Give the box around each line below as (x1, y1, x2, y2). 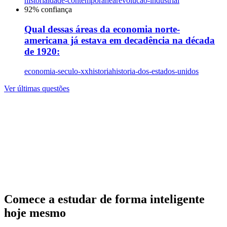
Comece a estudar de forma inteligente (4, 193, 205, 206)
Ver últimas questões (4, 84, 69, 93)
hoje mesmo (4, 206, 66, 220)
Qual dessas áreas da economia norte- (24, 24, 180, 34)
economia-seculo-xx (24, 66, 89, 75)
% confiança (32, 5, 72, 14)
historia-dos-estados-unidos (112, 66, 199, 75)
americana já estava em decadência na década (24, 35, 215, 46)
